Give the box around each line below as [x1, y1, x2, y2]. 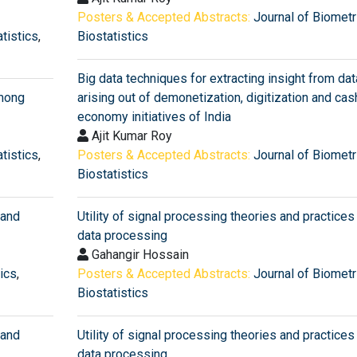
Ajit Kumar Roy [88, 127, 172, 143]
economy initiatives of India [76, 108, 231, 124]
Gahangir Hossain [88, 246, 189, 262]
